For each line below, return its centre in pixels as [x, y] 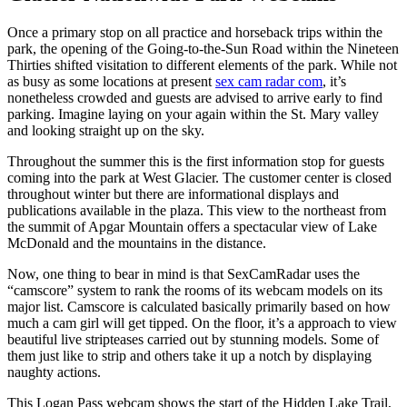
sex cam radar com [269, 81]
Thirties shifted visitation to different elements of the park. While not [202, 65]
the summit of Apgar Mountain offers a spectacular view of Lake [192, 226]
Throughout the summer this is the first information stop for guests [196, 161]
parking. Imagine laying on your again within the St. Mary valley [193, 114]
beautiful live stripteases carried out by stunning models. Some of [193, 339]
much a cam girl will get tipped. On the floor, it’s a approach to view [202, 323]
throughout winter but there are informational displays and [173, 194]
